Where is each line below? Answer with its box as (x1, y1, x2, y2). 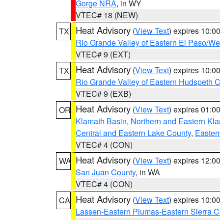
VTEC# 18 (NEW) (76, 9, 138, 21)
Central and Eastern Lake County (76, 127, 191, 138)
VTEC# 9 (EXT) (76, 49, 131, 60)
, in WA (136, 166, 160, 178)
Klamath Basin (76, 115, 127, 127)
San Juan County (76, 166, 136, 178)
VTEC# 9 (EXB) (76, 88, 131, 99)
